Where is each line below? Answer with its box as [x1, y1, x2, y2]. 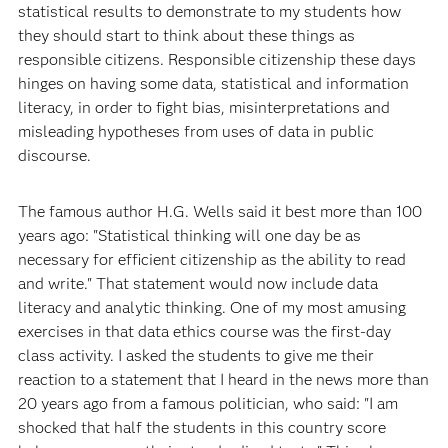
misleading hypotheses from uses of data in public [17, 121, 374, 141]
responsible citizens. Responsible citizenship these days [17, 49, 416, 69]
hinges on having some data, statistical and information [17, 73, 409, 93]
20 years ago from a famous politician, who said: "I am [17, 393, 398, 413]
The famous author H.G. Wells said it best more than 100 [17, 201, 422, 221]
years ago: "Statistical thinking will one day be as [17, 225, 361, 245]
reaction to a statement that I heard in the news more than [17, 369, 429, 389]
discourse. [17, 145, 91, 165]
